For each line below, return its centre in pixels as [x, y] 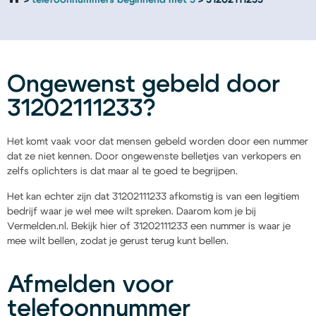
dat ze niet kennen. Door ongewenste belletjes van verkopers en [154, 157]
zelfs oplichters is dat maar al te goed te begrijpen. [122, 172]
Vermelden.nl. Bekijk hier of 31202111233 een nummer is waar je [149, 226]
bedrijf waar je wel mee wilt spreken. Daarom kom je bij [132, 211]
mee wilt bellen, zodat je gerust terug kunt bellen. [118, 241]
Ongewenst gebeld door [144, 85]
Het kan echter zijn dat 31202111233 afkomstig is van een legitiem [153, 196]
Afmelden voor [90, 285]
